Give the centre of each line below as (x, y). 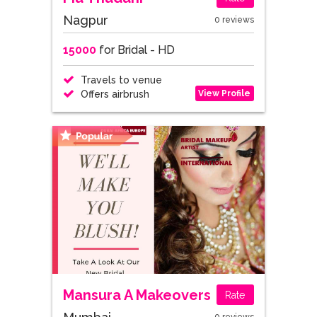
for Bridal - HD (135, 50)
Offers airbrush (113, 94)
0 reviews (234, 20)
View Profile (225, 93)
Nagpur (85, 20)
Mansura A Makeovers (137, 295)
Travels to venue (120, 80)
